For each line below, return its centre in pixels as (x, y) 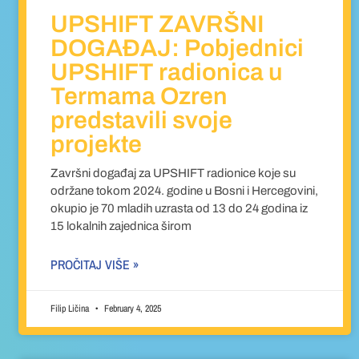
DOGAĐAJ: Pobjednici (177, 48)
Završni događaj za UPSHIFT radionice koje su (173, 173)
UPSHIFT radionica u (167, 73)
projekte (97, 145)
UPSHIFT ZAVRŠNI (157, 24)
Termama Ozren (139, 97)
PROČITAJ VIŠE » (95, 265)
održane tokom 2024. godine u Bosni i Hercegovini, (185, 191)
